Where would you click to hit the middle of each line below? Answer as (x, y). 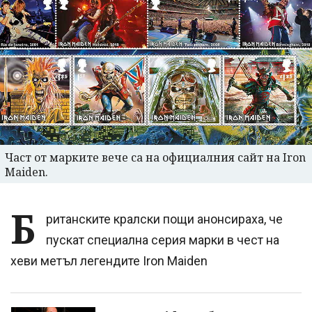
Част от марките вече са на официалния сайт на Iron (155, 158)
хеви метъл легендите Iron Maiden (109, 261)
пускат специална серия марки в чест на (163, 240)
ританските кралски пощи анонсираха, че (164, 219)
